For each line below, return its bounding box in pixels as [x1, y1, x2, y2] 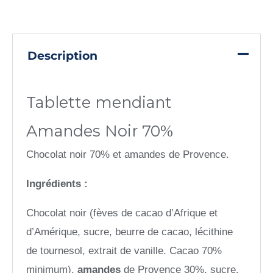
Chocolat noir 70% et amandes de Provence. [26, 149, 230, 161]
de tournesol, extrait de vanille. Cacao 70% [26, 245, 222, 257]
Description [27, 48, 98, 63]
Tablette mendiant [26, 93, 172, 112]
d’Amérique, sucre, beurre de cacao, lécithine [26, 226, 233, 238]
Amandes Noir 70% [26, 121, 174, 141]
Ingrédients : [26, 178, 91, 190]
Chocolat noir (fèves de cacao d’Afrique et [26, 207, 218, 219]
